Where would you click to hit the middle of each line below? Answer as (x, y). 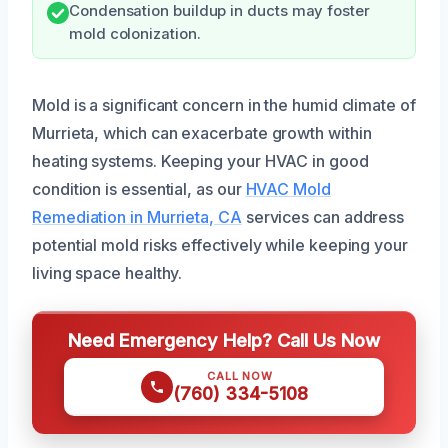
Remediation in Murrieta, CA (137, 217)
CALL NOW (240, 376)
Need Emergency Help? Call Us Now (224, 340)
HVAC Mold (288, 189)
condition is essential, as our (139, 189)
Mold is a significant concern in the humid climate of (224, 105)
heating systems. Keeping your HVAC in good (200, 161)
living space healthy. (107, 273)
